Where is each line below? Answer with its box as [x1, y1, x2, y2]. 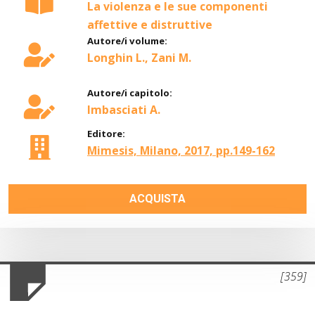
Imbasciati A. [87, 101, 160, 117]
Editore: [87, 127, 125, 140]
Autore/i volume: [87, 34, 167, 47]
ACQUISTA [129, 191, 186, 205]
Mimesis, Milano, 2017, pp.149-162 [87, 142, 275, 158]
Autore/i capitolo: [87, 86, 172, 99]
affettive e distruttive [87, 16, 212, 32]
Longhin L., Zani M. [87, 49, 191, 65]
